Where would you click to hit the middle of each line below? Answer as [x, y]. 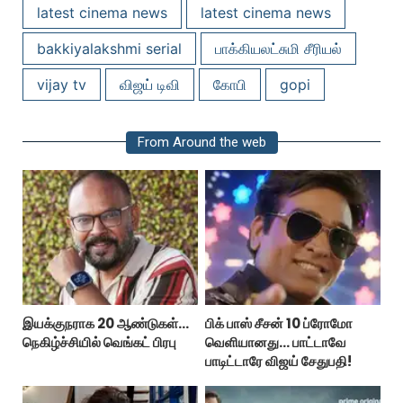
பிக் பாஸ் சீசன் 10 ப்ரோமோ [278, 323]
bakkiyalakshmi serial [109, 49]
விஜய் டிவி [150, 85]
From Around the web [201, 142]
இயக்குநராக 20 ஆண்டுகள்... [106, 323]
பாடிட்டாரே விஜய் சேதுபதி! [278, 361]
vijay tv [62, 85]
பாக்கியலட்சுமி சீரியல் [278, 49]
